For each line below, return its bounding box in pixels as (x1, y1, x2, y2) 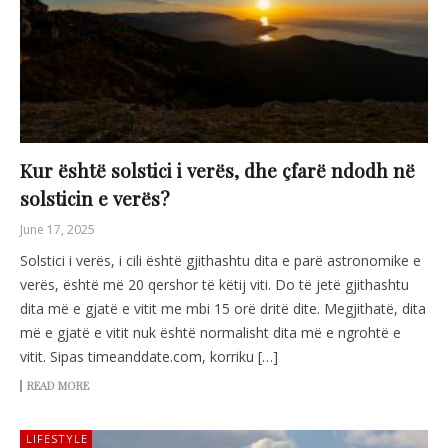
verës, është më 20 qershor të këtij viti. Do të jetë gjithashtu (20, 275, 409, 295)
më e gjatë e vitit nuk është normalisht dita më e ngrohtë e (20, 323, 401, 343)
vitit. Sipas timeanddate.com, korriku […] (20, 347, 278, 367)
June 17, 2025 (20, 221, 95, 239)
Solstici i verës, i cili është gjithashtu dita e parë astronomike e (20, 251, 421, 271)
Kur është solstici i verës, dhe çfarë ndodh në (20, 157, 415, 184)
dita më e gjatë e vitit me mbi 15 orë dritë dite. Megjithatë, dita (20, 299, 426, 319)
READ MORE (27, 378, 89, 394)
